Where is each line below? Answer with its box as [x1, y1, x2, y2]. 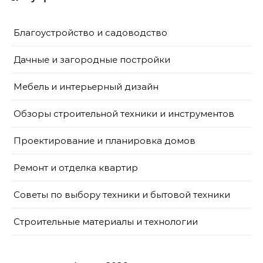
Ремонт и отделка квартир [14, 161, 138, 173]
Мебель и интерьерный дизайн [14, 80, 159, 92]
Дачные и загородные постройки [14, 53, 170, 65]
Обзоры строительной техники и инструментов [14, 107, 234, 119]
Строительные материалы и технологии [14, 215, 198, 227]
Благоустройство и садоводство [14, 26, 167, 38]
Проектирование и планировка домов [14, 134, 195, 146]
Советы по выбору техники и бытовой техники [14, 188, 230, 200]
